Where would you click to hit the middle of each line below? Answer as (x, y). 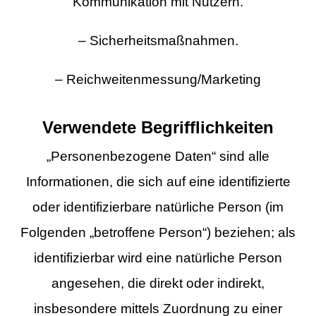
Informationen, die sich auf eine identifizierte (158, 182)
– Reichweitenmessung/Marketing (158, 79)
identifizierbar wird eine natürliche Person (158, 258)
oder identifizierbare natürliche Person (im (158, 207)
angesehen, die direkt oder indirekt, (158, 284)
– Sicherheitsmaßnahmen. (158, 40)
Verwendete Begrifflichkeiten (158, 128)
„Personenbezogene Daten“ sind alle (158, 157)
